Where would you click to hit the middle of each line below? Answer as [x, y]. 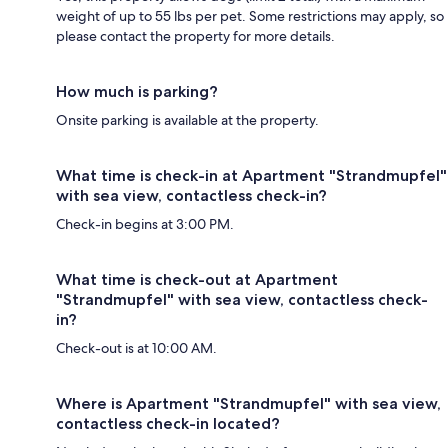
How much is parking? [137, 91]
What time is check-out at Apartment [197, 279]
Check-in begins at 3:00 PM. [145, 224]
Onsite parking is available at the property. [187, 120]
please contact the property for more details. [195, 36]
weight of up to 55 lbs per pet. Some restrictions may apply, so [250, 16]
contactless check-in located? [168, 423]
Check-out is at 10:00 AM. [136, 348]
